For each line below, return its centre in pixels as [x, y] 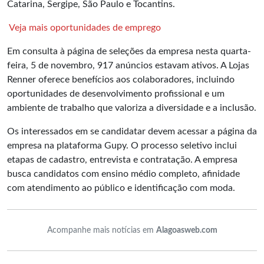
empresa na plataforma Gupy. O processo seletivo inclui [122, 146]
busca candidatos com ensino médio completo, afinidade [123, 174]
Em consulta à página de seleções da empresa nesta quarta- [129, 51]
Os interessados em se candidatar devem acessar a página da [132, 131]
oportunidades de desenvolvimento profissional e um [116, 94]
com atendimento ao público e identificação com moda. [121, 188]
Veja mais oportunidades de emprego [85, 28]
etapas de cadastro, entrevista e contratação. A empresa [122, 160]
